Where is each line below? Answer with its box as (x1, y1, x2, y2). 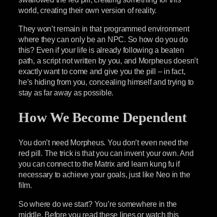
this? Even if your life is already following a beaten (18, 45, 184, 54)
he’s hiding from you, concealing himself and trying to (18, 77, 194, 86)
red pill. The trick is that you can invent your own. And (18, 149, 194, 158)
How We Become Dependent (18, 109, 187, 125)
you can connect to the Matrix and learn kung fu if (18, 159, 180, 169)
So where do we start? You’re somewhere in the (18, 199, 177, 208)
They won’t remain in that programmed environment (18, 24, 189, 33)
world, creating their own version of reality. (18, 5, 157, 15)
